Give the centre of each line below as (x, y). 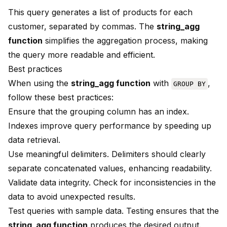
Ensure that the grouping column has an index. (99, 112)
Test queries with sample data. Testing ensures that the (113, 211)
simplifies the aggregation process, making (125, 41)
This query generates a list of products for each (100, 12)
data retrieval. (34, 140)
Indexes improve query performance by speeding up (110, 126)
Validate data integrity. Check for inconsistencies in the (112, 183)
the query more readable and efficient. (82, 55)
